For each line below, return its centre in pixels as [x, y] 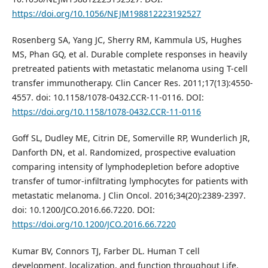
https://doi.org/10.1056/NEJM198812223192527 [106, 14]
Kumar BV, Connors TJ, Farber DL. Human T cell [106, 251]
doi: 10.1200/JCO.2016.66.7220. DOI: [83, 210]
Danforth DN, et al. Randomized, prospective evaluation [124, 153]
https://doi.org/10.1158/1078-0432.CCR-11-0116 [106, 112]
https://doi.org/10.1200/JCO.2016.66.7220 [94, 224]
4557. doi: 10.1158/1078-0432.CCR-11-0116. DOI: [108, 98]
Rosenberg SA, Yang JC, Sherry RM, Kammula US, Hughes [127, 40]
